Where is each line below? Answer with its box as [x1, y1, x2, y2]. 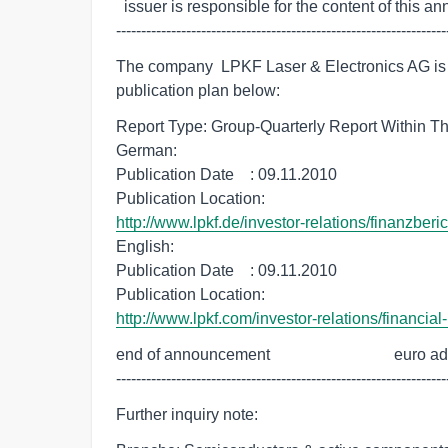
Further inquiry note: [116, 406, 258, 423]
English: [116, 238, 174, 255]
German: [116, 142, 177, 159]
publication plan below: [116, 82, 280, 99]
